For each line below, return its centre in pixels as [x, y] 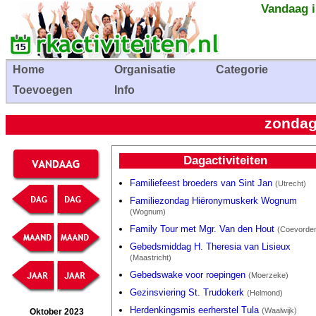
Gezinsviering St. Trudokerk [188, 293]
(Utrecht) [291, 184]
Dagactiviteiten [225, 160]
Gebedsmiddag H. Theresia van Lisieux [210, 247]
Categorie [242, 69]
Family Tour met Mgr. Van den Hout [203, 229]
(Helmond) [265, 293]
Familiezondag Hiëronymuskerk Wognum [213, 201]
